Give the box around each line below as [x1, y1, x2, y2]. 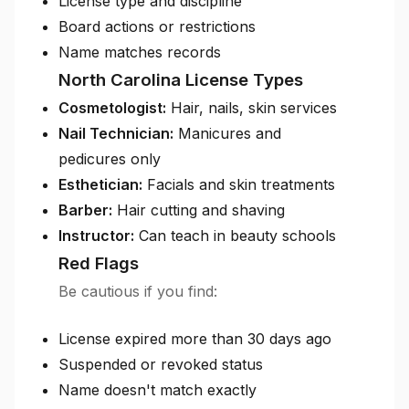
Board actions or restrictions [58, 17, 256, 36]
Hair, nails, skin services [166, 99, 337, 117]
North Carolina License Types [58, 69, 303, 90]
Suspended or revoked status [58, 355, 263, 373]
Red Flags [58, 253, 139, 274]
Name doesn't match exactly [58, 381, 257, 399]
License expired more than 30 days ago [58, 330, 331, 348]
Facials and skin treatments [142, 175, 335, 194]
